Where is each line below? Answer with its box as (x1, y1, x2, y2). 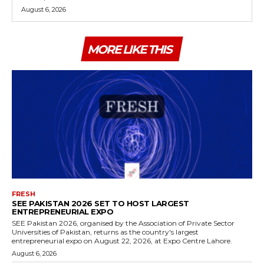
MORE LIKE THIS (87, 42, 171, 57)
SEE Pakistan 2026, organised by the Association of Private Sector (12, 218, 235, 227)
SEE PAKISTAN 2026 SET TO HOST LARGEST (12, 198, 189, 208)
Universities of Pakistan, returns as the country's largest (12, 227, 199, 236)
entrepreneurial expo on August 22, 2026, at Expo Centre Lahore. (12, 236, 232, 245)
